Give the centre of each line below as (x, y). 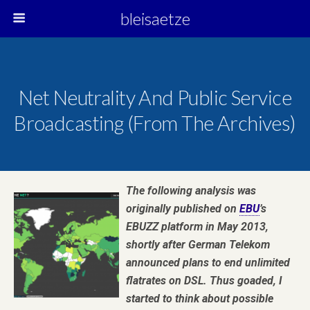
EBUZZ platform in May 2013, (197, 227)
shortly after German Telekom (198, 245)
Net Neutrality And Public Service (155, 98)
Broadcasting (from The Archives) (155, 123)
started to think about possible (200, 299)
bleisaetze (155, 18)
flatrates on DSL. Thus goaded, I (204, 281)
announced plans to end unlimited (208, 263)
